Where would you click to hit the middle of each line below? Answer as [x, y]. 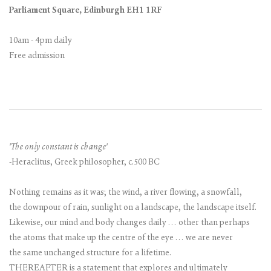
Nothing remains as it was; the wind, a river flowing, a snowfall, [126, 193]
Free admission [37, 56]
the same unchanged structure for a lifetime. [90, 253]
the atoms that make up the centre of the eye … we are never [121, 238]
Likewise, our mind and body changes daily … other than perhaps [129, 223]
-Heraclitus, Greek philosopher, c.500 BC [84, 163]
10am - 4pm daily [41, 41]
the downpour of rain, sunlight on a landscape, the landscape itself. [133, 208]
